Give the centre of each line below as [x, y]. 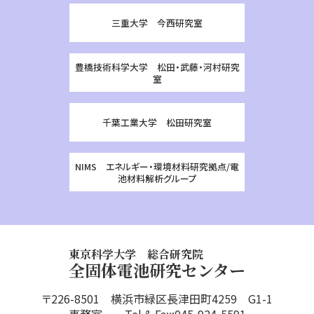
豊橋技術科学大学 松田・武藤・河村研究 [157, 67]
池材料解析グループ [157, 178]
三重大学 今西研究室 [157, 23]
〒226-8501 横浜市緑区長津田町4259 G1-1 [157, 299]
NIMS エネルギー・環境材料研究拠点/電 [157, 166]
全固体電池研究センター [157, 270]
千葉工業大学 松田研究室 [157, 122]
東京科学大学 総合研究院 [136, 254]
